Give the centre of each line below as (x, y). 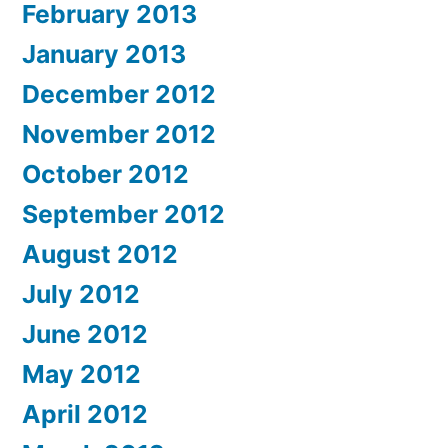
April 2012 (85, 414)
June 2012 (85, 334)
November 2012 (119, 134)
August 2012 (100, 254)
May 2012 (81, 374)
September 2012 (123, 214)
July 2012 (81, 294)
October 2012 (105, 174)
